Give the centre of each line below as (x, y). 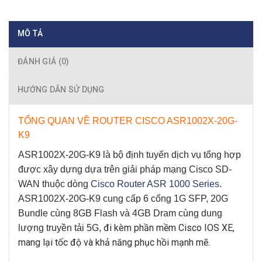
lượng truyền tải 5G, (61, 227)
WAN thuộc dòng (54, 184)
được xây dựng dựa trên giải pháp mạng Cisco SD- (125, 169)
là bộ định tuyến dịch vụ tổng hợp (172, 154)
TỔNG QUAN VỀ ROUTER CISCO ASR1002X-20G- (128, 121)
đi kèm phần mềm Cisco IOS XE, (169, 227)
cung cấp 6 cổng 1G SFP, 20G (164, 198)
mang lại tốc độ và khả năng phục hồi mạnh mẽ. (114, 242)
